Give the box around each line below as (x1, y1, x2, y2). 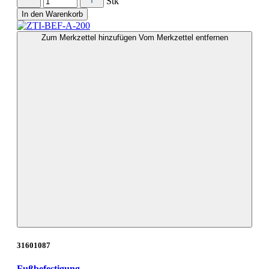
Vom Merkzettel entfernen (138, 32, 228, 42)
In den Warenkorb (22, 9, 83, 19)
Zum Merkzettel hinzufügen (41, 32, 139, 42)
